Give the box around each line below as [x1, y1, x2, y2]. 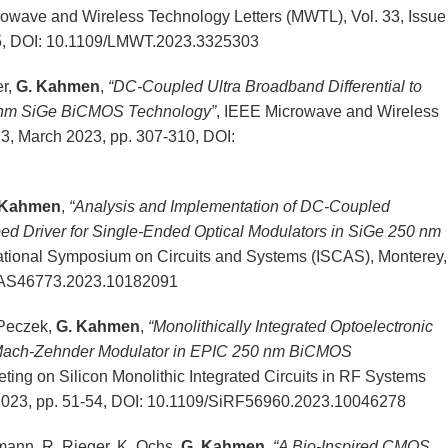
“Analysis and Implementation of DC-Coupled [68, 198, 390, 216]
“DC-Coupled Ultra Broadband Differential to [107, 78, 422, 96]
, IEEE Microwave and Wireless [215, 103, 439, 121]
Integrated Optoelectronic [250, 318, 433, 336]
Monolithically [152, 318, 251, 336]
